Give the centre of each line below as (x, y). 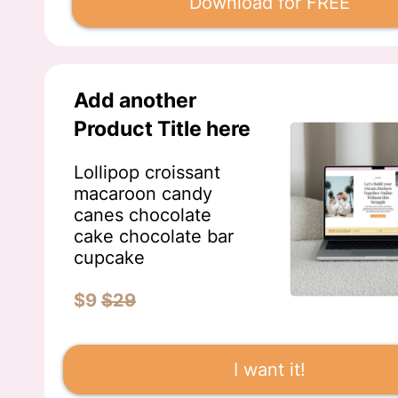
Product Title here (162, 129)
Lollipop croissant (147, 173)
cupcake (109, 258)
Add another (135, 101)
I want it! (269, 370)
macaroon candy (143, 194)
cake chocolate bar (154, 237)
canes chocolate (143, 215)
